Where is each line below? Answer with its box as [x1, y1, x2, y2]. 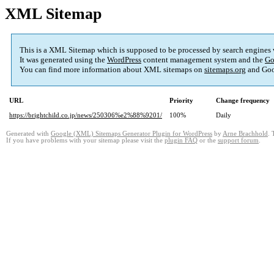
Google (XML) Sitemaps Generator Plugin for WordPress [51, 130, 212, 138]
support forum [218, 137, 259, 144]
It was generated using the [20, 55, 107, 65]
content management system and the [141, 55, 265, 65]
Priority [169, 97, 193, 105]
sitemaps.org [204, 65, 246, 75]
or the [198, 137, 218, 144]
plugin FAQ [165, 137, 198, 144]
